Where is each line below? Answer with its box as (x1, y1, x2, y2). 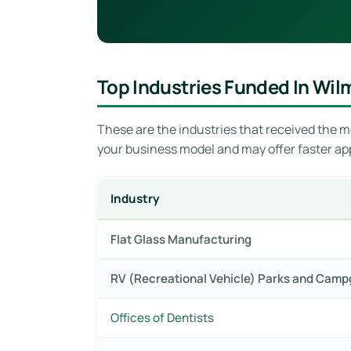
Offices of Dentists (110, 309, 214, 326)
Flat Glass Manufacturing (110, 230, 251, 248)
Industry (110, 190, 160, 207)
